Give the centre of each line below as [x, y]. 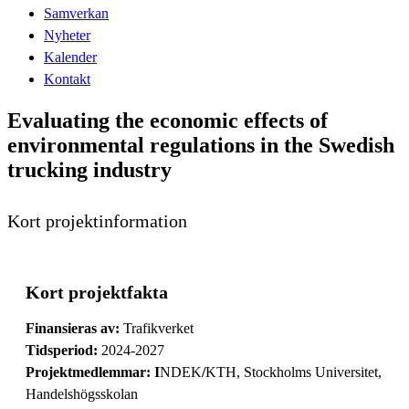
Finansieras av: [73, 328]
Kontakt [67, 79]
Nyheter [67, 35]
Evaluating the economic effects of [168, 120]
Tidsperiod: [63, 350]
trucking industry [89, 169]
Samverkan [76, 13]
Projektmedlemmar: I [93, 372]
